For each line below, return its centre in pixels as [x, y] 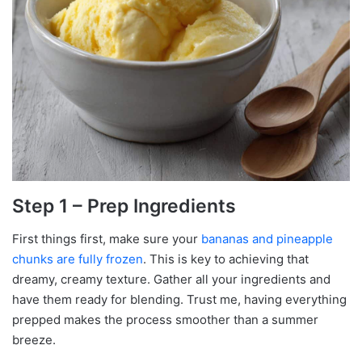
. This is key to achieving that [226, 259]
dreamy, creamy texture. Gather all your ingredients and [171, 279]
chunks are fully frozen [78, 259]
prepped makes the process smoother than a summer [165, 319]
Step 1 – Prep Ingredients [124, 206]
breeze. [34, 339]
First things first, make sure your [107, 238]
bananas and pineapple [267, 238]
